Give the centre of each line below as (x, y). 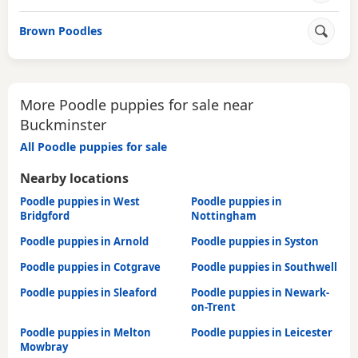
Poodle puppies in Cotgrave (90, 267)
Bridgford (45, 215)
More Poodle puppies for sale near (137, 104)
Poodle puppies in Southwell (264, 267)
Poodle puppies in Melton (86, 332)
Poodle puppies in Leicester (262, 332)
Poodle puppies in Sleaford (88, 292)
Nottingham (224, 215)
